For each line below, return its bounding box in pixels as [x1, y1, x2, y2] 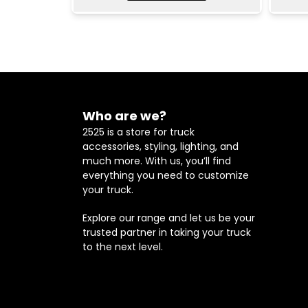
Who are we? [82, 107, 166, 125]
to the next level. [82, 240, 163, 254]
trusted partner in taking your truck [82, 225, 251, 240]
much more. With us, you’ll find [82, 154, 231, 168]
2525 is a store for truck [82, 125, 195, 140]
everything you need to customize [82, 168, 249, 183]
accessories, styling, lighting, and [82, 140, 239, 154]
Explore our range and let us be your [82, 211, 255, 225]
